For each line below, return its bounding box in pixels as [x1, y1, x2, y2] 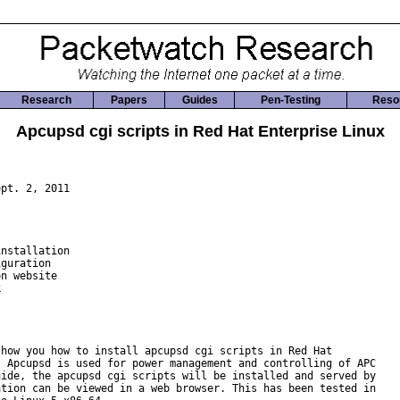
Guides [181, 94, 218, 106]
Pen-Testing [261, 94, 321, 106]
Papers [111, 94, 147, 106]
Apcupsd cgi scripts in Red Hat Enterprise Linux [15, 122, 385, 140]
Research [21, 94, 71, 106]
